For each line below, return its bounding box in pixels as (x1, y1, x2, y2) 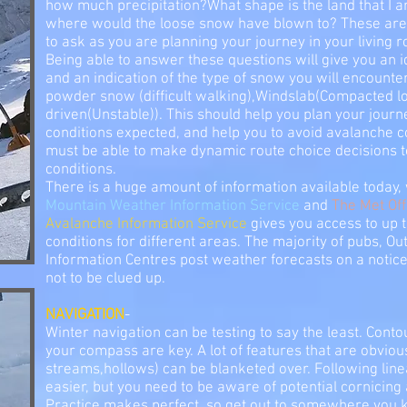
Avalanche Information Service (45, 215, 247, 233)
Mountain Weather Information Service (45, 197, 300, 215)
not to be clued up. (45, 270, 165, 288)
